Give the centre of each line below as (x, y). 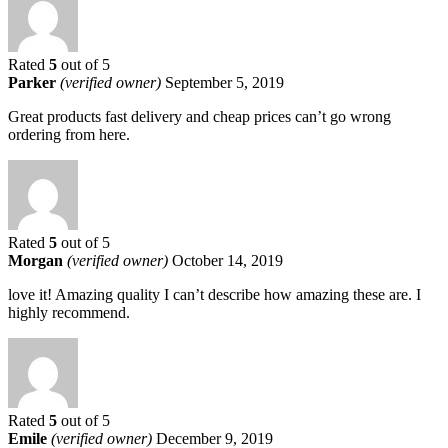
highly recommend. (69, 312)
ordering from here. (69, 134)
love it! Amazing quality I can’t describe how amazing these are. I (214, 294)
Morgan (37, 260)
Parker (34, 82)
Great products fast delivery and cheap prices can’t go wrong (199, 116)
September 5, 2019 (224, 82)
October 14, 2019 (227, 260)
